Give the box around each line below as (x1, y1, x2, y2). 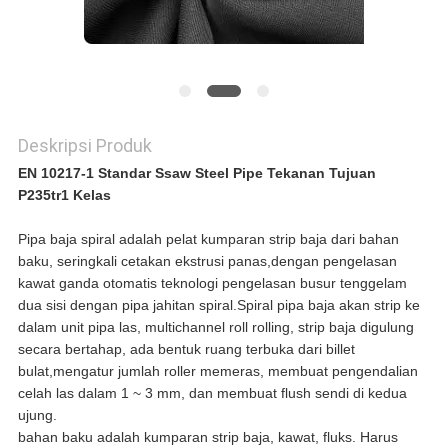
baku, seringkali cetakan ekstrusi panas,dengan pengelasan (17, 253, 397, 270)
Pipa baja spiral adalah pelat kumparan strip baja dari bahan (17, 231, 399, 248)
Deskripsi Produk (17, 135, 152, 157)
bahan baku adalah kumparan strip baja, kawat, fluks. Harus (17, 429, 398, 446)
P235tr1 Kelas (17, 187, 111, 204)
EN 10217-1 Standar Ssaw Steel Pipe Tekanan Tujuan (17, 165, 376, 182)
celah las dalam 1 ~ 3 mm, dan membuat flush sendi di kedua (17, 385, 407, 402)
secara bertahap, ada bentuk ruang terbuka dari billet (17, 341, 355, 358)
